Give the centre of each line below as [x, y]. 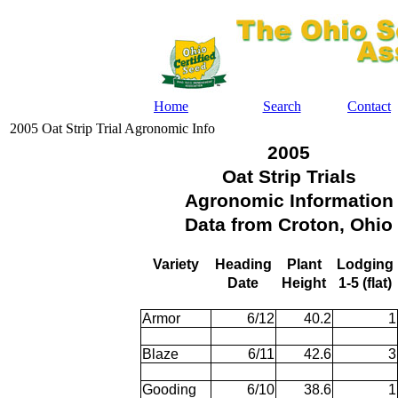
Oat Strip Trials [289, 177]
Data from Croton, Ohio [289, 225]
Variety [175, 264]
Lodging [365, 264]
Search [282, 106]
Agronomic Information [289, 201]
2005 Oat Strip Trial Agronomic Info [112, 128]
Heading [243, 264]
